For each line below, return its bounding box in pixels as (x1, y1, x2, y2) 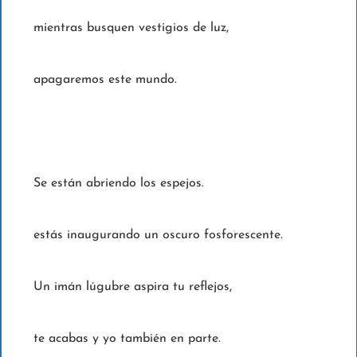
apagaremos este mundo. (33, 73, 177, 87)
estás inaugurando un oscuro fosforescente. (33, 229, 287, 242)
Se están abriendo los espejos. (33, 177, 204, 190)
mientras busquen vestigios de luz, (33, 22, 233, 35)
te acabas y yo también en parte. (33, 332, 221, 346)
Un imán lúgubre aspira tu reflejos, (33, 280, 232, 294)
